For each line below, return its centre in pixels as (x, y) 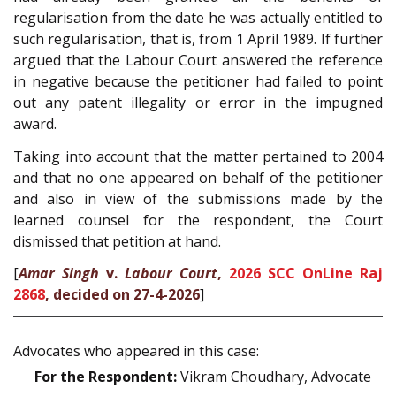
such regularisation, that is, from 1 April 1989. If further (198, 39)
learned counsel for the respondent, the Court (198, 220)
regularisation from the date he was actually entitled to (198, 18)
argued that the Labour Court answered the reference (198, 61)
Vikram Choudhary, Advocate (274, 376)
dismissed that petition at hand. (117, 241)
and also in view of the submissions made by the (198, 198)
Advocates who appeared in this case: (136, 350)
